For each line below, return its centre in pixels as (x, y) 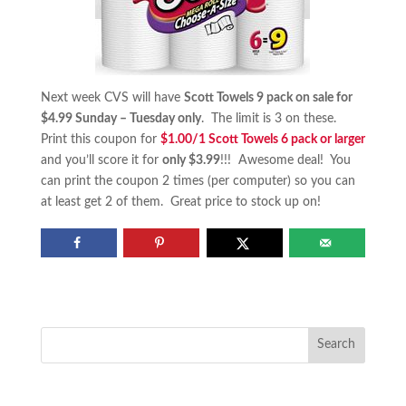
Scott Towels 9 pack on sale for (268, 98)
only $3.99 (191, 160)
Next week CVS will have (112, 98)
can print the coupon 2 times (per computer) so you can (198, 181)
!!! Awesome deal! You (285, 160)
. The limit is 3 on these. (270, 119)
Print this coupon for (100, 140)
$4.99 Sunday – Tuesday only (121, 119)
